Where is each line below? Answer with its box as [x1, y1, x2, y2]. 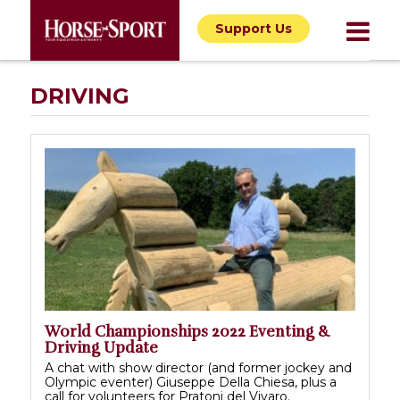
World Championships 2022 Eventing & [45, 322, 330, 342]
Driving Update [45, 338, 158, 358]
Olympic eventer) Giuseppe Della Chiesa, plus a [45, 374, 337, 391]
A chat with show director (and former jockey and [45, 360, 352, 377]
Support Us [214, 21, 292, 37]
